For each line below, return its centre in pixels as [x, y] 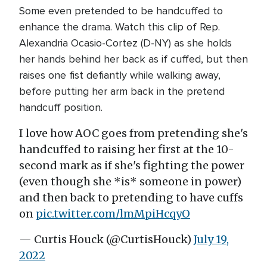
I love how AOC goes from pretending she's [133, 133]
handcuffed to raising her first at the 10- [127, 149]
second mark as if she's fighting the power [132, 165]
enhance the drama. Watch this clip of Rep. [119, 27]
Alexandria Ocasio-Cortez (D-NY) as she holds [125, 43]
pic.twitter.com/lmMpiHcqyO [113, 214]
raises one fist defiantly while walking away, [120, 75]
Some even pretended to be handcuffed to [121, 11]
